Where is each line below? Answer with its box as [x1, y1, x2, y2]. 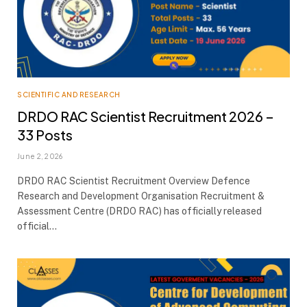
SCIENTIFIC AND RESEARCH [17, 90, 121, 99]
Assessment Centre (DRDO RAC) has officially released [17, 206, 262, 217]
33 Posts [17, 126, 73, 143]
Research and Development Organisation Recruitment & [17, 191, 265, 201]
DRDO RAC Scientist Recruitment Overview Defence [17, 175, 250, 186]
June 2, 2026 [17, 152, 63, 160]
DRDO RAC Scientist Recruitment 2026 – [17, 108, 274, 125]
